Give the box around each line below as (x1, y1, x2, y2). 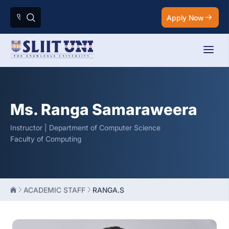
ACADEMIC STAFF (24, 186, 85, 194)
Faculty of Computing (10, 134, 81, 143)
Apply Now (167, 13, 203, 22)
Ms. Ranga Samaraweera (10, 100, 197, 119)
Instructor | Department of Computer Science (10, 123, 161, 132)
